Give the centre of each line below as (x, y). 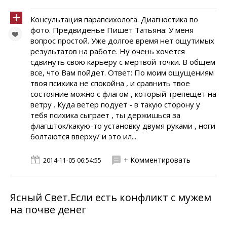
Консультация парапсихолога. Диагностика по (114, 19)
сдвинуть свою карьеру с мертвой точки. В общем (123, 62)
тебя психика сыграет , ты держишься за (105, 115)
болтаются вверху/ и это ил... (83, 136)
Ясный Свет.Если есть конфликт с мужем (111, 197)
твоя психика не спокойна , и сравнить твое (110, 83)
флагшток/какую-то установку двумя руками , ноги (123, 126)
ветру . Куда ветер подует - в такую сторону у (115, 104)
